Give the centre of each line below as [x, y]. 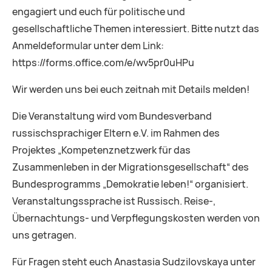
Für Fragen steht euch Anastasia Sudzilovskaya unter [134, 262]
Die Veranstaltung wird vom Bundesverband [112, 116]
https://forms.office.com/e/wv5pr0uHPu [103, 63]
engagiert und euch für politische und [99, 12]
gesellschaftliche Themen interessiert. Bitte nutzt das [136, 29]
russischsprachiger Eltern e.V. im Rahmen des [116, 133]
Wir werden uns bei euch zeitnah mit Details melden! [131, 89]
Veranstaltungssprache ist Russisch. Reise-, [114, 201]
